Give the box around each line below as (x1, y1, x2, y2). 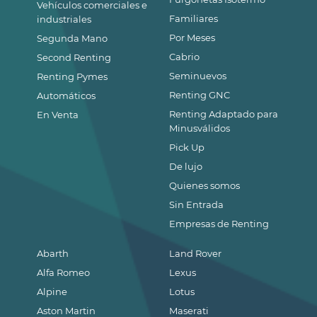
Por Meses (169, 32, 216, 44)
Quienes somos (169, 180, 241, 192)
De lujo (169, 161, 203, 173)
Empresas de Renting (169, 218, 270, 230)
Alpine (37, 286, 67, 298)
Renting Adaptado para (169, 108, 279, 120)
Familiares (169, 13, 219, 25)
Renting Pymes (37, 71, 108, 83)
